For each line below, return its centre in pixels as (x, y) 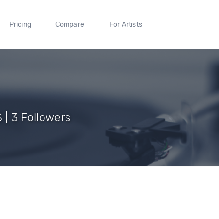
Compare (70, 24)
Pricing (20, 24)
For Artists (126, 24)
